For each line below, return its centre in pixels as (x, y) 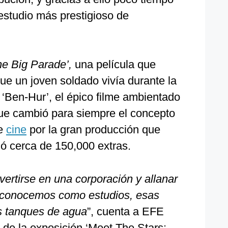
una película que (114, 64)
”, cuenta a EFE (125, 211)
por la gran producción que (93, 130)
